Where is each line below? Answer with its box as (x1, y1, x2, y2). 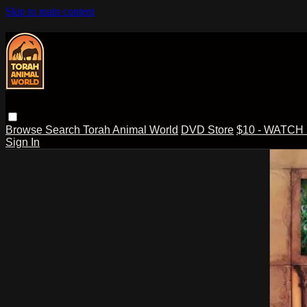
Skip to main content (5, 5, 95, 17)
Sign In (5, 136, 40, 148)
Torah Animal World (83, 123, 178, 136)
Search (45, 123, 83, 136)
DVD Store (181, 123, 234, 136)
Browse (5, 123, 45, 136)
